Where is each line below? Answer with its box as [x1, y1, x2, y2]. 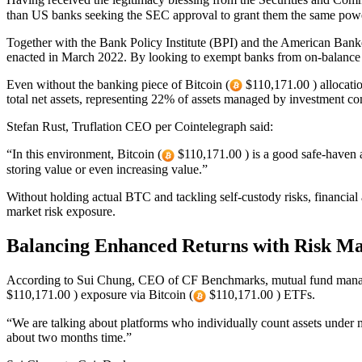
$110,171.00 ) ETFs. [206, 288, 315, 302]
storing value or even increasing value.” [6, 162, 208, 176]
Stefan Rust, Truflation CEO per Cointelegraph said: [6, 120, 273, 134]
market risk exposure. [6, 204, 116, 219]
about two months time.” [6, 330, 132, 344]
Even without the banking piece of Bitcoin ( [6, 77, 229, 91]
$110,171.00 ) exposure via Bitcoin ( [6, 288, 193, 302]
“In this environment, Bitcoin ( [6, 147, 162, 162]
